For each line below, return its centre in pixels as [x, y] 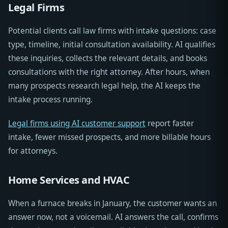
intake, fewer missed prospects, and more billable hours [109, 137]
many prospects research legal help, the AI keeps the [104, 86]
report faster [170, 124]
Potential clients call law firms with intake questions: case [112, 31]
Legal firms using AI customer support [77, 124]
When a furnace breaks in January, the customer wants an [112, 204]
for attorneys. [33, 151]
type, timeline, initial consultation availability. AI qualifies [112, 45]
